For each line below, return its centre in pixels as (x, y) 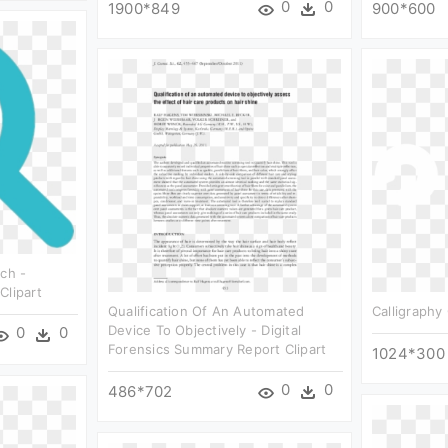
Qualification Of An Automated (206, 310)
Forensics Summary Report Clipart (217, 348)
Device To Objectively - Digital (204, 329)
